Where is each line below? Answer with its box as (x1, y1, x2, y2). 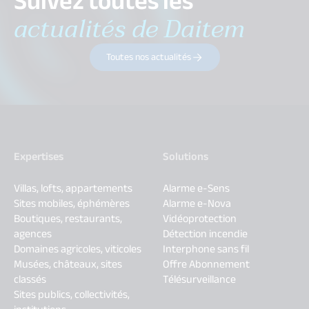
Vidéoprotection (163, 208, 237, 229)
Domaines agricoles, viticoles (14, 239, 141, 259)
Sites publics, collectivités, (14, 284, 130, 305)
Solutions (163, 146, 208, 167)
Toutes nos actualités (106, 48, 191, 66)
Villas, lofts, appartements (14, 178, 132, 199)
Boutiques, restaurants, (14, 208, 122, 229)
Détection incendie (163, 223, 248, 244)
